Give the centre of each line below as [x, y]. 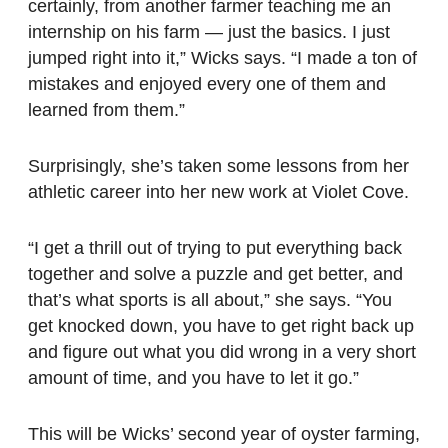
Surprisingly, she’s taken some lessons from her [218, 166]
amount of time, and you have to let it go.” [193, 378]
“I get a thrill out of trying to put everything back [215, 248]
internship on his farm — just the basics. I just [209, 32]
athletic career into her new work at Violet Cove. [218, 192]
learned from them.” [106, 110]
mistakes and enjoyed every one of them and [207, 84]
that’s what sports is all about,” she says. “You [210, 300]
